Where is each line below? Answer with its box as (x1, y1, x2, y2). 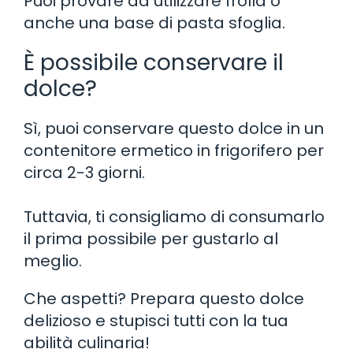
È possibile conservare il (24, 46, 284, 78)
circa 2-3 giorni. (24, 161, 145, 184)
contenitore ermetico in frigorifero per (24, 139, 324, 162)
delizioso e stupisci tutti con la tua (24, 309, 288, 332)
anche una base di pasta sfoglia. (24, 11, 285, 34)
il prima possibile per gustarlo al (24, 227, 278, 250)
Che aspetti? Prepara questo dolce (24, 287, 304, 310)
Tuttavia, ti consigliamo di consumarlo (24, 205, 325, 228)
